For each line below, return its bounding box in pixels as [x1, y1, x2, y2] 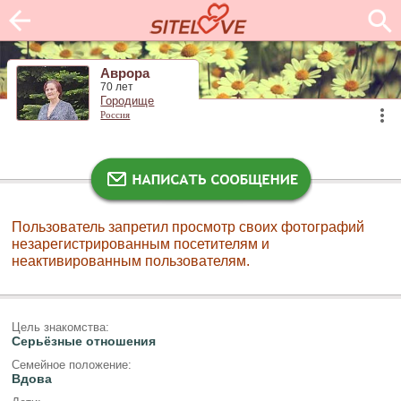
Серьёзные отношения [11, 333, 156, 348]
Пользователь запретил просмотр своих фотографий [12, 218, 364, 235]
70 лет [100, 81, 134, 93]
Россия [100, 109, 131, 121]
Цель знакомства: [11, 320, 109, 334]
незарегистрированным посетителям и [12, 235, 269, 252]
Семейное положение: [11, 358, 132, 372]
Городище [100, 95, 155, 108]
